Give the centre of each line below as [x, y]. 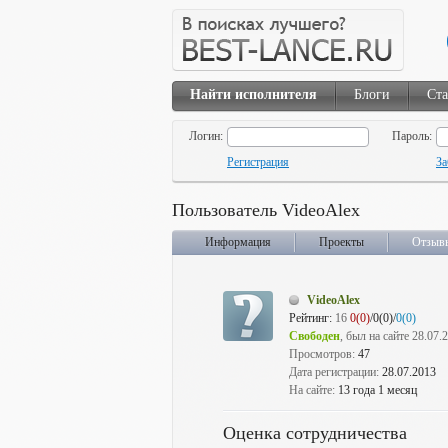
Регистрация [258, 162]
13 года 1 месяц [377, 390]
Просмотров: [323, 354]
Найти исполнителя [253, 94]
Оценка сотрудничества [315, 433]
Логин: [206, 136]
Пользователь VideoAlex [266, 210]
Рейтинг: [310, 318]
